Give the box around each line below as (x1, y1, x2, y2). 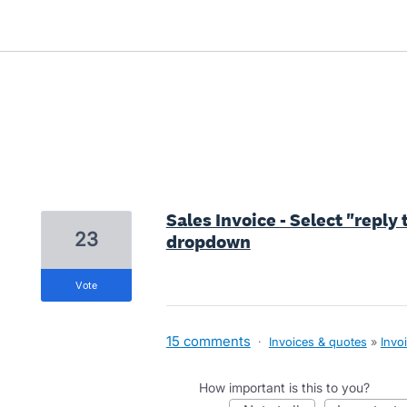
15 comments (165, 333, 251, 350)
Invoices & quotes (268, 334, 367, 349)
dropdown (165, 230, 251, 253)
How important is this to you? (198, 380, 370, 395)
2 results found (39, 184, 140, 203)
